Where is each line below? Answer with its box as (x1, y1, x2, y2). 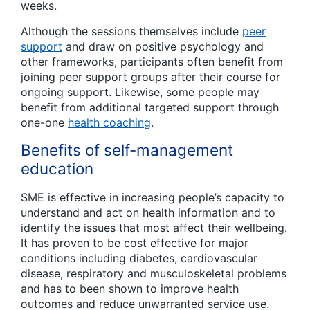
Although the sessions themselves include (21, 24, 242, 39)
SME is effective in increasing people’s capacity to (21, 190, 284, 204)
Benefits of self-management (21, 140, 233, 160)
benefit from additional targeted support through (21, 100, 279, 115)
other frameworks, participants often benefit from (21, 55, 283, 69)
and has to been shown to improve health (21, 282, 239, 295)
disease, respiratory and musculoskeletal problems (21, 266, 286, 280)
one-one (21, 116, 68, 130)
